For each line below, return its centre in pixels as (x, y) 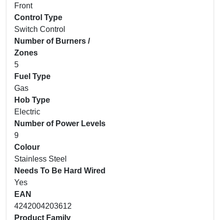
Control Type (38, 17)
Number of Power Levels (60, 123)
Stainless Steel (41, 159)
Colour (27, 147)
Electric (27, 111)
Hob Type (32, 100)
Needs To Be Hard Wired (60, 170)
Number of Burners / (52, 41)
